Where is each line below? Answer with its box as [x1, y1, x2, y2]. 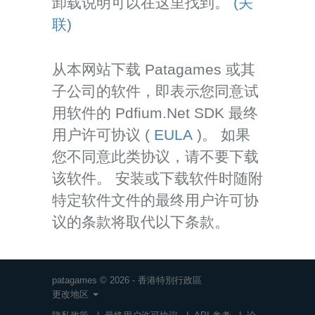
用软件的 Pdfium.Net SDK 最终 [52, 104, 258, 121]
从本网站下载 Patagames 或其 [52, 60, 255, 77]
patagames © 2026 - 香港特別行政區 [52, 274, 202, 285]
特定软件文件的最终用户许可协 [52, 191, 259, 208]
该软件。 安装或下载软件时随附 [52, 169, 263, 186]
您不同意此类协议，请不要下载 [52, 148, 259, 165]
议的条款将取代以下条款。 [52, 213, 229, 230]
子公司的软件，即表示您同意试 [52, 82, 259, 99]
